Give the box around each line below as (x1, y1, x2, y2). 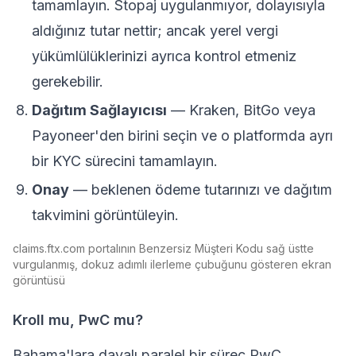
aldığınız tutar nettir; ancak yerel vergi (32, 22, 278, 39)
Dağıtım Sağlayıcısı (32, 102, 167, 118)
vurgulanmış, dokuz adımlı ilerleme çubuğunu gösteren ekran (13, 257, 331, 271)
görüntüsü (13, 273, 65, 287)
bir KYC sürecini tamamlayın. (32, 153, 218, 169)
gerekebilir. (32, 73, 103, 90)
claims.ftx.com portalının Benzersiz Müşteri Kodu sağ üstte (13, 242, 314, 255)
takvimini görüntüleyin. (32, 207, 179, 223)
